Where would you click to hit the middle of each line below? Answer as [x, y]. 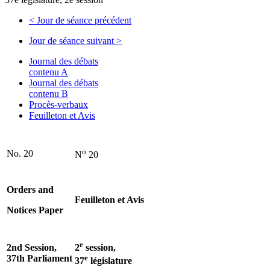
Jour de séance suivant [73, 40]
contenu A [49, 72]
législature [110, 261]
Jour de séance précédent [83, 20]
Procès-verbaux [58, 104]
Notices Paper [35, 210]
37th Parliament [39, 258]
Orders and [30, 189]
